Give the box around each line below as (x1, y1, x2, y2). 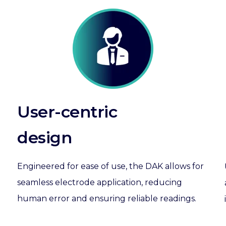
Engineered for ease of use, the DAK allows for (17, 161, 204, 171)
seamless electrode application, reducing (17, 178, 183, 187)
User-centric (17, 102, 118, 122)
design (17, 128, 72, 147)
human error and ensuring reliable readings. (17, 194, 199, 203)
